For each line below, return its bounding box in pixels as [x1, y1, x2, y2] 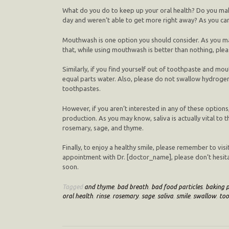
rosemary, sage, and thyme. [62, 124, 144, 131]
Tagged [62, 182, 84, 190]
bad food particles [151, 182, 202, 190]
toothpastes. [62, 85, 101, 93]
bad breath [117, 182, 148, 190]
